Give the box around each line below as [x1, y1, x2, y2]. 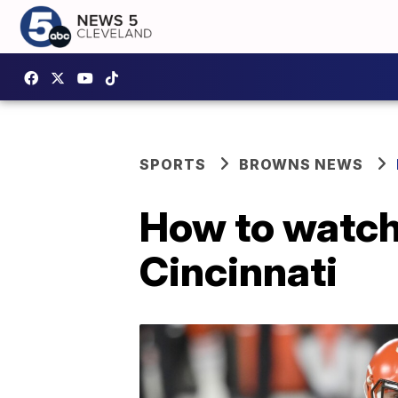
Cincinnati [139, 246, 338, 296]
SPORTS [139, 155, 206, 173]
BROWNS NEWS [239, 155, 363, 173]
